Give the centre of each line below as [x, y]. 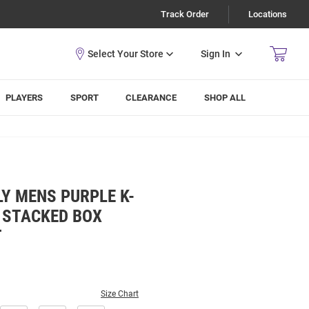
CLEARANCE [151, 98]
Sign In [216, 53]
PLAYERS [24, 98]
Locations [268, 14]
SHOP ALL [225, 98]
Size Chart [120, 294]
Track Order [185, 14]
